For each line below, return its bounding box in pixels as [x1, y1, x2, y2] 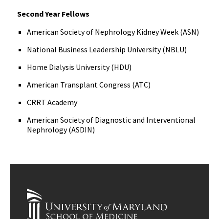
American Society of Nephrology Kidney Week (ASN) [27, 26, 199, 37]
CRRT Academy [27, 97, 77, 107]
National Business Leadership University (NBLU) [27, 44, 187, 54]
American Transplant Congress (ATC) [27, 79, 151, 89]
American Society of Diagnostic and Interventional [27, 114, 196, 125]
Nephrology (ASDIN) [27, 124, 95, 134]
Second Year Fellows [17, 8, 89, 19]
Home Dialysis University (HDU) [27, 62, 131, 72]
